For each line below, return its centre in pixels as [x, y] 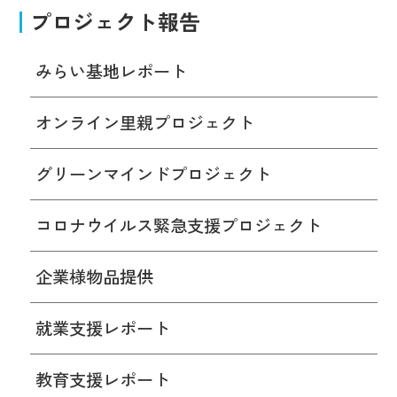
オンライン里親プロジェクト [144, 123]
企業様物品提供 [94, 276]
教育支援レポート [102, 379]
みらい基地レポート [111, 71]
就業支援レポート [102, 327]
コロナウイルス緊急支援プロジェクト [178, 225]
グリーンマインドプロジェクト [153, 174]
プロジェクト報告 [115, 21]
